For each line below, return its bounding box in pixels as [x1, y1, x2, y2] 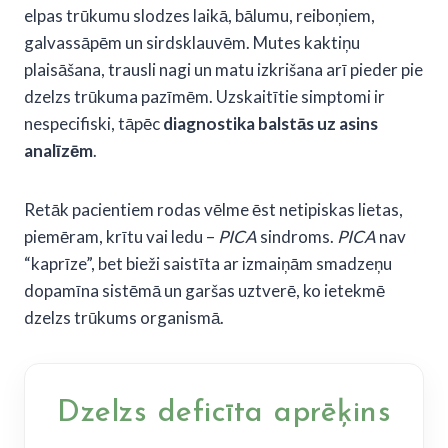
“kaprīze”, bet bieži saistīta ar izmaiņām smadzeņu [24, 252, 392, 274]
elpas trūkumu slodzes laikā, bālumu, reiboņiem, [24, 4, 375, 26]
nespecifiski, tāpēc [24, 112, 163, 134]
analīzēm [24, 139, 93, 161]
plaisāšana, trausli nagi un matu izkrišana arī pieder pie [24, 58, 423, 80]
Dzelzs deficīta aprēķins [57, 397, 391, 429]
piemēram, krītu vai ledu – [24, 225, 218, 247]
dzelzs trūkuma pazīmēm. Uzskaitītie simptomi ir [24, 85, 385, 107]
